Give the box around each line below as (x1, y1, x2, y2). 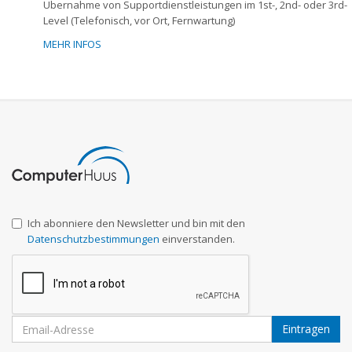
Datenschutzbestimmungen (27, 232, 159, 247)
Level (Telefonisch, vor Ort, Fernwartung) (43, 13, 235, 28)
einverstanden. (159, 232, 235, 247)
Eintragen (282, 321, 330, 337)
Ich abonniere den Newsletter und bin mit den (27, 216, 245, 231)
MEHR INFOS (43, 37, 101, 52)
